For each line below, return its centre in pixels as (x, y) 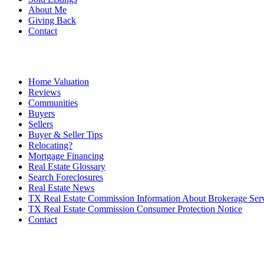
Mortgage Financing (66, 156)
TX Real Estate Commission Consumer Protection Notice (135, 209)
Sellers (41, 124)
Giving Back (52, 20)
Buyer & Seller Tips (65, 135)
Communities (53, 103)
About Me (47, 10)
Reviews (44, 92)
